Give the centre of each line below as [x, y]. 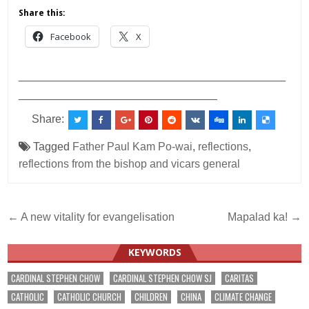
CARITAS [240, 278]
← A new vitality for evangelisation [91, 217]
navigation [56, 239]
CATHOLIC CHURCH [90, 297]
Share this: [42, 13]
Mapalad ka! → [264, 217]
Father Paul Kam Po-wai [133, 147]
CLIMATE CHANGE [243, 297]
